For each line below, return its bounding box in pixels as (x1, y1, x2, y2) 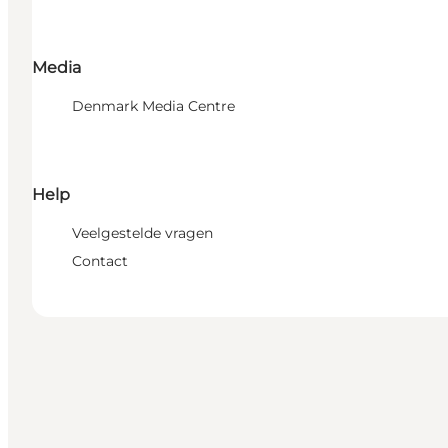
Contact (72, 252, 128, 271)
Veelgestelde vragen (72, 224, 213, 243)
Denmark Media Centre (72, 96, 235, 115)
